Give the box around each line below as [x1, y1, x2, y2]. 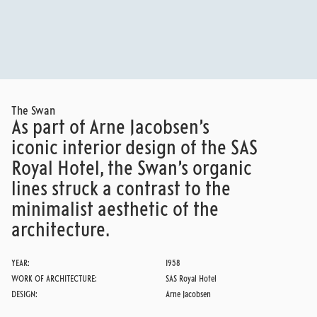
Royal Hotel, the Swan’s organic [11, 160, 252, 180]
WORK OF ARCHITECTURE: [11, 275, 97, 284]
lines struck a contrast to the [11, 180, 231, 201]
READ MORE [238, 100, 294, 113]
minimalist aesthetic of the [11, 201, 219, 221]
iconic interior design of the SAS [11, 139, 258, 160]
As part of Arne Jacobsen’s [11, 119, 209, 139]
